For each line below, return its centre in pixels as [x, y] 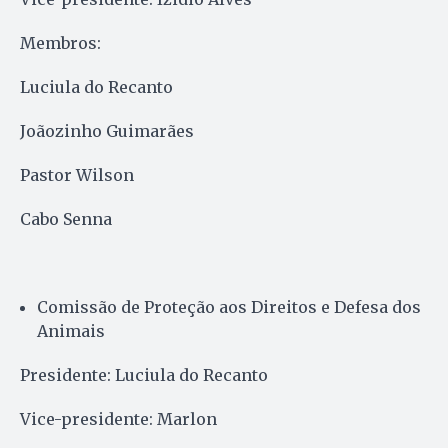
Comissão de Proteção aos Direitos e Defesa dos [229, 306]
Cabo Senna [66, 218]
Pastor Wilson [77, 174]
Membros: [60, 42]
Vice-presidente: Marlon [118, 418]
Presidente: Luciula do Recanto [144, 374]
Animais [71, 330]
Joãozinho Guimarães [107, 130]
